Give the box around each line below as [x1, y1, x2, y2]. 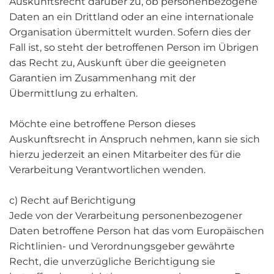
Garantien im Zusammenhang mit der [9, 72, 196, 84]
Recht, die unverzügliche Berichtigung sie [9, 256, 215, 267]
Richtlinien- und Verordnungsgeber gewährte [9, 240, 235, 252]
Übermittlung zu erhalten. [9, 87, 138, 99]
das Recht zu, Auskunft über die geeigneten [9, 57, 226, 68]
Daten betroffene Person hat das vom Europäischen [9, 225, 264, 237]
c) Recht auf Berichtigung [9, 194, 136, 206]
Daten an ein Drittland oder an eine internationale [9, 11, 254, 23]
